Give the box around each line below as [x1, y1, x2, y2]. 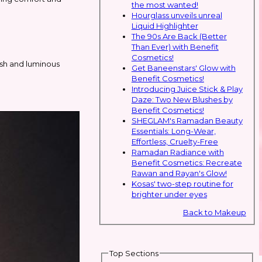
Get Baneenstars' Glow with [131, 63, 236, 73]
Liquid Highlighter [131, 20, 198, 30]
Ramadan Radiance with [131, 147, 224, 157]
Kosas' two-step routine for [131, 178, 233, 188]
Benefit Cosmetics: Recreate [131, 157, 242, 167]
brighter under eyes [131, 189, 207, 199]
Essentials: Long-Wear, [131, 126, 216, 136]
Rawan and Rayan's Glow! [131, 168, 227, 178]
